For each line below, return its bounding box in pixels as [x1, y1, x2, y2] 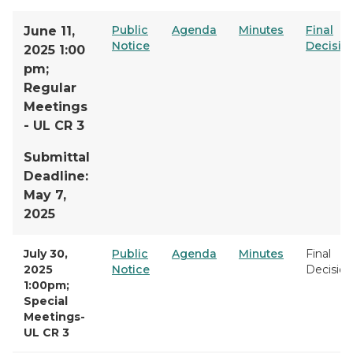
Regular [24, 80, 76, 95]
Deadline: [24, 169, 88, 184]
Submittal [24, 150, 90, 165]
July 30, [24, 247, 68, 261]
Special [24, 294, 68, 308]
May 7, [24, 188, 66, 203]
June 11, [24, 24, 75, 39]
